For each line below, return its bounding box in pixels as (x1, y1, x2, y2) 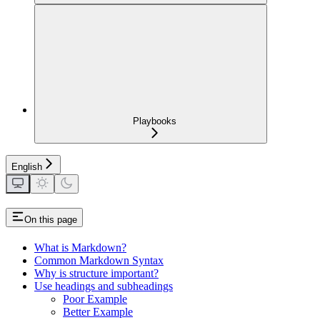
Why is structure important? (34, 266, 159, 279)
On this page (24, 214, 77, 225)
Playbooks (132, 115, 176, 126)
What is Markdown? (34, 241, 126, 254)
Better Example (63, 305, 133, 318)
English (11, 161, 42, 172)
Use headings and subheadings (34, 279, 173, 292)
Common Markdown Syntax (34, 254, 164, 266)
